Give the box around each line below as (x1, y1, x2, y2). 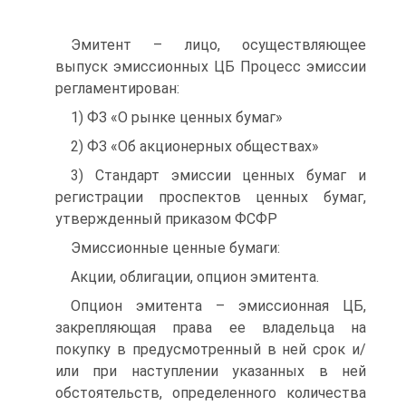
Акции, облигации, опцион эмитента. (71, 268, 319, 285)
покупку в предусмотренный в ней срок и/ (55, 341, 366, 358)
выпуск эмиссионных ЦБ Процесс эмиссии (55, 58, 366, 75)
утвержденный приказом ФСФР (55, 210, 277, 227)
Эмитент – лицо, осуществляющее (71, 36, 366, 53)
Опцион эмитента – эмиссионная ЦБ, (71, 297, 366, 314)
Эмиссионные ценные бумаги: (71, 239, 280, 256)
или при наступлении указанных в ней (55, 362, 366, 380)
